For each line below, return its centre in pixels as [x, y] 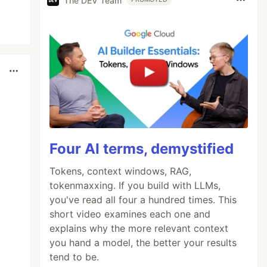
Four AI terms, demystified [142, 149]
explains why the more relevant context [139, 229]
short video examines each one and [130, 214]
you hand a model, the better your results [143, 243]
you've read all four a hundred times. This [143, 200]
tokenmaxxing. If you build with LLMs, [135, 186]
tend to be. [74, 257]
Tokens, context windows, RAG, [121, 171]
